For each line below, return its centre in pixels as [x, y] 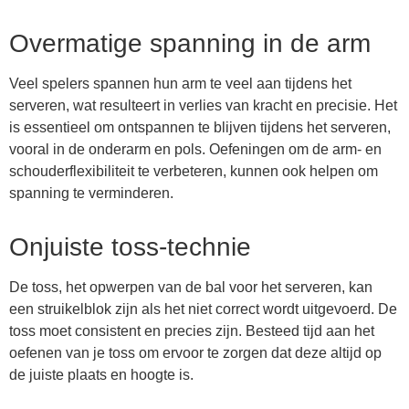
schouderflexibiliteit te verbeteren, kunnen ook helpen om [194, 171]
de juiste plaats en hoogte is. [101, 374]
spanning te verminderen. [91, 193]
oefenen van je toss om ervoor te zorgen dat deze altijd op [195, 352]
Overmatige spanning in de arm [190, 43]
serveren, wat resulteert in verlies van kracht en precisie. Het [203, 105]
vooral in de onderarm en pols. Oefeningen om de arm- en [195, 149]
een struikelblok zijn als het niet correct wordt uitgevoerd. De [203, 309]
